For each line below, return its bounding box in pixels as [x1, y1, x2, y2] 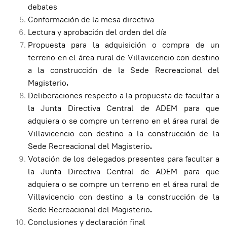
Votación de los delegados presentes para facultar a [28, 154, 219, 165]
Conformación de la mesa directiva [28, 14, 154, 25]
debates [28, 2, 57, 13]
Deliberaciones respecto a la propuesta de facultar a [28, 90, 219, 101]
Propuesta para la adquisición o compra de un [28, 40, 219, 51]
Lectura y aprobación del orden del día [28, 27, 167, 38]
